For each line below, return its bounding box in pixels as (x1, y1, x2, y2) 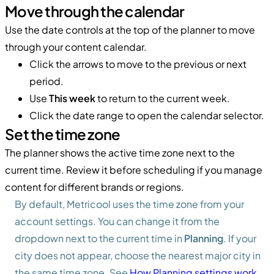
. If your (223, 231, 256, 245)
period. (29, 74, 64, 87)
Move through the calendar (5, 1, 185, 20)
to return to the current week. (95, 91, 230, 105)
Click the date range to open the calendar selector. (29, 108, 264, 122)
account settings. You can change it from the (15, 214, 220, 228)
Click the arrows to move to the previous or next (29, 57, 246, 70)
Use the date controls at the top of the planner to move (5, 23, 255, 36)
